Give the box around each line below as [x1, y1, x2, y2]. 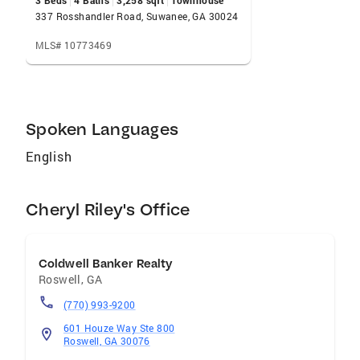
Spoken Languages [26, 119, 178, 139]
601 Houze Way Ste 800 [63, 321, 175, 334]
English [26, 148, 72, 165]
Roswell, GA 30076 [63, 334, 150, 347]
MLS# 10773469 [35, 39, 112, 51]
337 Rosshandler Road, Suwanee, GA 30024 [35, 10, 239, 22]
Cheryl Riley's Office [26, 199, 190, 219]
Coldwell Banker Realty [39, 256, 173, 271]
